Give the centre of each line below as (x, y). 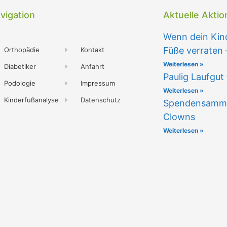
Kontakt (93, 50)
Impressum (98, 83)
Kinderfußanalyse (32, 100)
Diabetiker (20, 67)
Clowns (179, 117)
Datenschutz (101, 100)
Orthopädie (22, 50)
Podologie (20, 83)
